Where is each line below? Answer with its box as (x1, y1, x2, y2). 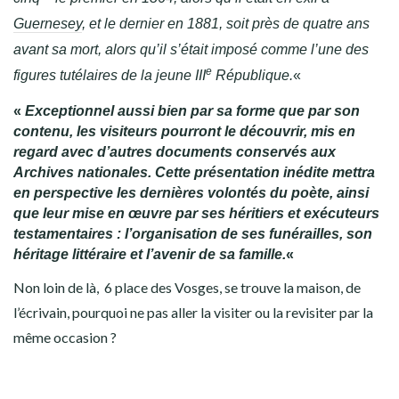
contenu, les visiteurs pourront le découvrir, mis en (13, 124, 355, 140)
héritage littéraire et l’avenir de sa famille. (13, 247, 286, 263)
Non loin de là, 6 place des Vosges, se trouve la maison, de (13, 279, 361, 297)
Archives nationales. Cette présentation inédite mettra (13, 165, 375, 181)
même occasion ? (13, 329, 117, 346)
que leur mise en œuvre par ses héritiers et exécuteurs (13, 206, 379, 222)
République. (212, 68, 293, 84)
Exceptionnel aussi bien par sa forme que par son (25, 103, 360, 119)
